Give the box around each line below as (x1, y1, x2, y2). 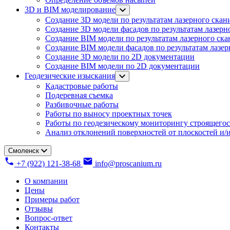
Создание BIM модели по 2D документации (45, 62, 200, 70)
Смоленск (8, 147, 39, 155)
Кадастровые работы (45, 82, 118, 90)
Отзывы (25, 204, 53, 213)
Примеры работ (25, 195, 80, 204)
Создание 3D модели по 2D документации (45, 52, 195, 61)
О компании (25, 177, 68, 185)
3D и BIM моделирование (25, 5, 116, 14)
